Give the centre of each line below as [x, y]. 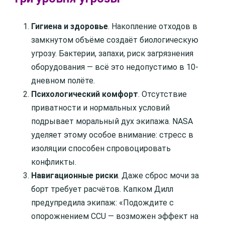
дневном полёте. [63, 81]
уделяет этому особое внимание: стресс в [112, 135]
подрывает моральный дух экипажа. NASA [112, 121]
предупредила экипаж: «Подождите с [102, 203]
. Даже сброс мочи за [158, 176]
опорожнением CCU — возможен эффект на [115, 216]
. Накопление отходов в [153, 26]
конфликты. [54, 162]
